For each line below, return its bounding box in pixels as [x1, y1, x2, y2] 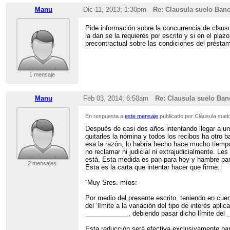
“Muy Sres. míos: [85, 178, 138, 186]
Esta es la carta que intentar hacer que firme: [85, 163, 220, 171]
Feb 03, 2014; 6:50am [83, 94, 148, 103]
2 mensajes [27, 160, 56, 167]
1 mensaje [29, 71, 55, 78]
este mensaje [125, 113, 159, 120]
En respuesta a [85, 113, 125, 120]
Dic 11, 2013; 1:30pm [83, 6, 146, 14]
